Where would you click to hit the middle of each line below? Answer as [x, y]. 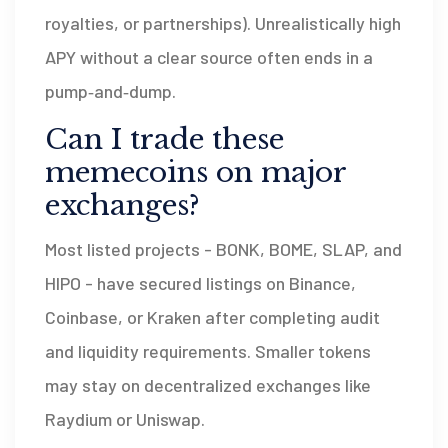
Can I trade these [164, 139]
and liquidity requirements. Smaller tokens [208, 350]
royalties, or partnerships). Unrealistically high [223, 22]
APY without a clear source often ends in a [209, 56]
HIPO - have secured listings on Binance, [200, 282]
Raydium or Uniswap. [125, 418]
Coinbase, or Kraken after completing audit [212, 316]
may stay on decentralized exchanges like [208, 384]
